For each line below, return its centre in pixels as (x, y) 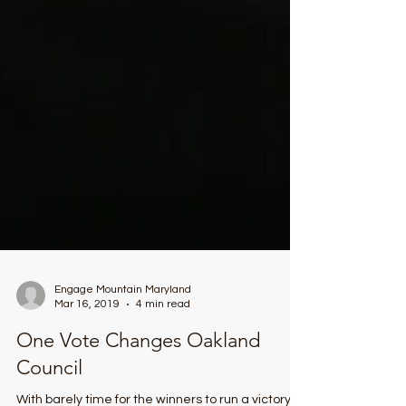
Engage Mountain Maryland (123, 311)
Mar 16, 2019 (87, 326)
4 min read (163, 326)
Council (49, 389)
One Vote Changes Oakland (138, 362)
